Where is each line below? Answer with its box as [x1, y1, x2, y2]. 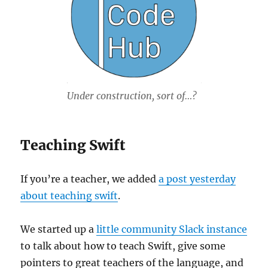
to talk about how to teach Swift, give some [20, 240, 226, 252]
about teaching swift [20, 190, 118, 202]
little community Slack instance [96, 223, 248, 236]
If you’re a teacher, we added [20, 173, 159, 185]
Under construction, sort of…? [66, 90, 197, 102]
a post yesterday [159, 173, 236, 185]
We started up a [20, 223, 97, 236]
